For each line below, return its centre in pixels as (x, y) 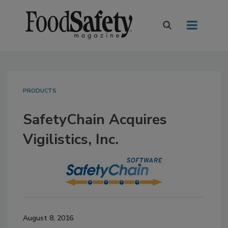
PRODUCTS (40, 91)
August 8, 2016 (48, 218)
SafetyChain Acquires (95, 120)
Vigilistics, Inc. (71, 140)
